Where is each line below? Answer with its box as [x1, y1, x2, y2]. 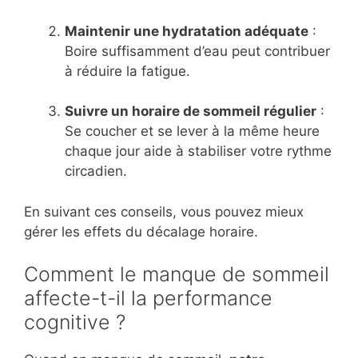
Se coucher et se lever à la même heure [65, 123, 320, 140]
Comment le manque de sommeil [24, 262, 329, 287]
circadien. [65, 163, 127, 180]
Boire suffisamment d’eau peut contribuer [65, 42, 330, 59]
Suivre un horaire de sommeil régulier [65, 103, 316, 120]
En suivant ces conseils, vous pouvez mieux [24, 203, 304, 220]
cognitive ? [24, 310, 125, 335]
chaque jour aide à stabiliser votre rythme [65, 143, 332, 160]
